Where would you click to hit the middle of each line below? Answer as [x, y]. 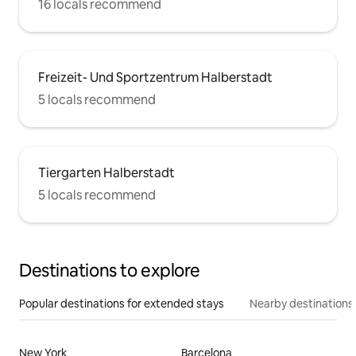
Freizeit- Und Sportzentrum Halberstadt [155, 78]
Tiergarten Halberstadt [106, 173]
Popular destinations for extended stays [122, 304]
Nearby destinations [302, 304]
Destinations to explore [110, 271]
